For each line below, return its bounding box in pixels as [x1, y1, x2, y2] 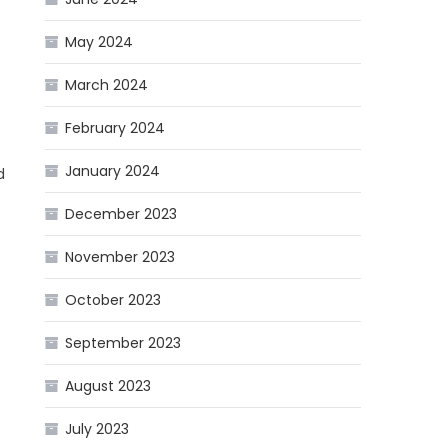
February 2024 [65, 118, 166, 139]
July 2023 [65, 419, 130, 440]
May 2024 [65, 32, 134, 53]
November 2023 [65, 247, 176, 268]
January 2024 [65, 161, 161, 182]
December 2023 [65, 204, 178, 225]
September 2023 [65, 333, 182, 354]
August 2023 [65, 376, 152, 397]
